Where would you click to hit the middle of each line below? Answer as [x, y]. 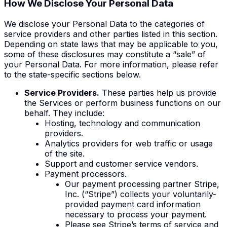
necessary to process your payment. [136, 214]
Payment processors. [86, 174]
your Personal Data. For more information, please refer [111, 64]
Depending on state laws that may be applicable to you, [111, 44]
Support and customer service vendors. [121, 163]
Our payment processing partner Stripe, [142, 184]
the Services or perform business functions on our [123, 103]
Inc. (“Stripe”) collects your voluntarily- [141, 194]
